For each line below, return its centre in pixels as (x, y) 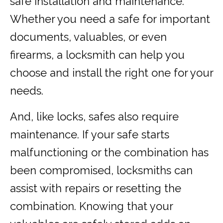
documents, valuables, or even (88, 37)
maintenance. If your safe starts (90, 135)
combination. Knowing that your (91, 206)
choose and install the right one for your (111, 73)
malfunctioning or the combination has (109, 153)
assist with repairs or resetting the (96, 188)
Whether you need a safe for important (110, 19)
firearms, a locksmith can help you (97, 55)
